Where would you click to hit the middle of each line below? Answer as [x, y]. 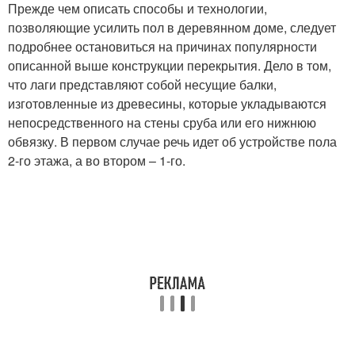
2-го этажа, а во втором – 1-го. [97, 161]
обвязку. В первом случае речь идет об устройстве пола [172, 142]
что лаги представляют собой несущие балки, [142, 85]
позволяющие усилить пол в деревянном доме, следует [172, 28]
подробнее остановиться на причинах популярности [162, 47]
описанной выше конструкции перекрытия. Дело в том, [170, 66]
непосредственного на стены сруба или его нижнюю [162, 123]
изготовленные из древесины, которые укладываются [167, 104]
